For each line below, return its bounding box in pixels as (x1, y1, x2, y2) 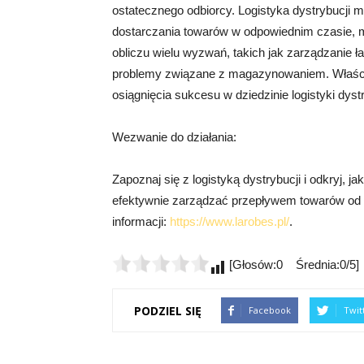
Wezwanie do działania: (112, 130, 236, 145)
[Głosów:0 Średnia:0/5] (226, 258, 359, 272)
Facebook (249, 304, 291, 317)
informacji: (112, 214, 170, 229)
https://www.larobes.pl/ (170, 214, 289, 229)
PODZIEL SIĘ (134, 302, 201, 318)
